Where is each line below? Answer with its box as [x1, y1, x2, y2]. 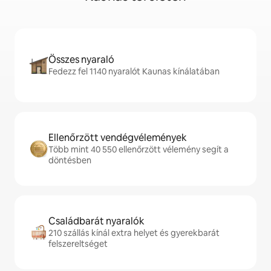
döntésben [48, 155, 91, 166]
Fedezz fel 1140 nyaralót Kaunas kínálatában [48, 66, 220, 77]
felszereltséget [48, 238, 108, 250]
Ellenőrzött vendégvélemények [48, 131, 187, 145]
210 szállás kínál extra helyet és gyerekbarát [48, 227, 220, 239]
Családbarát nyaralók [48, 215, 145, 228]
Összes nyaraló [48, 53, 114, 67]
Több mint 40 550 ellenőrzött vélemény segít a [48, 144, 229, 155]
